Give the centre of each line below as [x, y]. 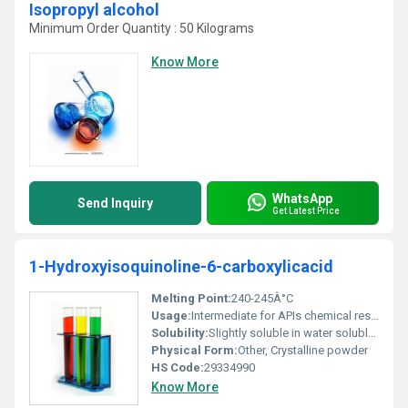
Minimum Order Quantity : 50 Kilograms [142, 28]
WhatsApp [302, 198]
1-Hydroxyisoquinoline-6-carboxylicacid [181, 266]
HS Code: [178, 367]
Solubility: [180, 333]
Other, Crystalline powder [303, 350]
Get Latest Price [306, 210]
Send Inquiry [115, 203]
